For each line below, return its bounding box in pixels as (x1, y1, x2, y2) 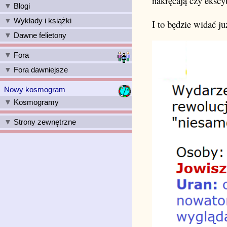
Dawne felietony (12, 31, 66, 40)
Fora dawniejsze (12, 65, 68, 74)
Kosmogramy (12, 98, 59, 106)
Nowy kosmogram (4, 85, 65, 94)
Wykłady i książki (12, 16, 71, 25)
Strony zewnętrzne (12, 118, 76, 126)
